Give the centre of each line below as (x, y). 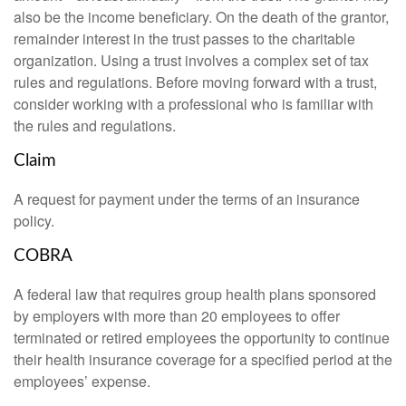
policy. (34, 220)
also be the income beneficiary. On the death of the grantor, (201, 17)
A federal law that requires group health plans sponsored (195, 294)
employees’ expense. (82, 381)
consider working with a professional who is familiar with (193, 104)
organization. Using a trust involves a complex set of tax (191, 61)
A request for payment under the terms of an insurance (187, 198)
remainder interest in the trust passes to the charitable (184, 39)
